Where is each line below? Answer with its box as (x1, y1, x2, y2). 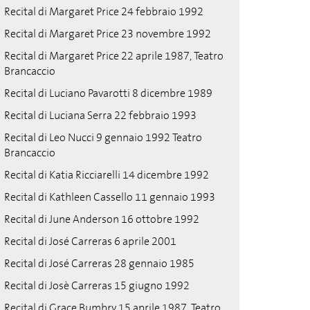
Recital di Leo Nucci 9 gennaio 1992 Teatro (4, 130, 202, 145)
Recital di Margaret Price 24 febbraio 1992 (4, 4, 203, 19)
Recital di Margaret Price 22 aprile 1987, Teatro (4, 48, 224, 63)
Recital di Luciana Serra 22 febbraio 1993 (4, 108, 197, 122)
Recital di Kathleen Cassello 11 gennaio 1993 (4, 190, 215, 204)
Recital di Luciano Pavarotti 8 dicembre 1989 (4, 86, 212, 100)
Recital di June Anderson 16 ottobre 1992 (4, 212, 199, 226)
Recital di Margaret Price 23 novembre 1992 (4, 26, 211, 41)
